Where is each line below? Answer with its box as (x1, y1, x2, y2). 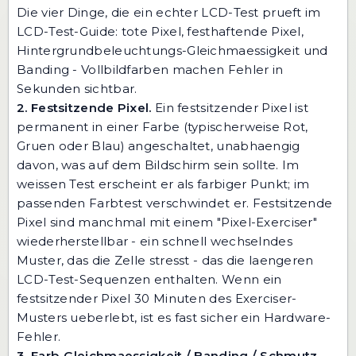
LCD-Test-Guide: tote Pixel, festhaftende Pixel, (17, 24, 304, 40)
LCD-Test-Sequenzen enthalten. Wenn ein (17, 272, 282, 288)
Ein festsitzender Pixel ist (151, 100, 309, 116)
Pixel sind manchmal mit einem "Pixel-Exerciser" (17, 215, 318, 230)
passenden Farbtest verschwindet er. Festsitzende (17, 195, 333, 211)
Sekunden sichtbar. (17, 81, 137, 97)
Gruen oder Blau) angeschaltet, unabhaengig (17, 138, 300, 154)
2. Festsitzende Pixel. (17, 100, 152, 116)
